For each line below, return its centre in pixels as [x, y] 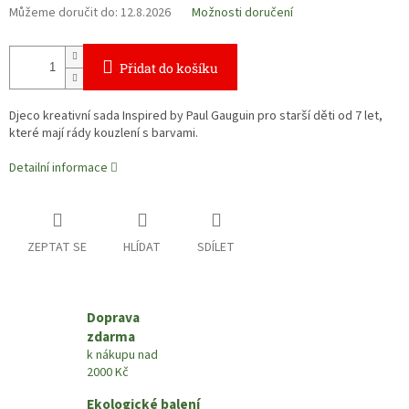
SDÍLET [216, 248]
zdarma [111, 337]
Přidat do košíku [169, 68]
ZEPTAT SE [57, 248]
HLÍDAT [142, 248]
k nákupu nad [122, 356]
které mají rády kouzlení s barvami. [104, 134]
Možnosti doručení [242, 13]
